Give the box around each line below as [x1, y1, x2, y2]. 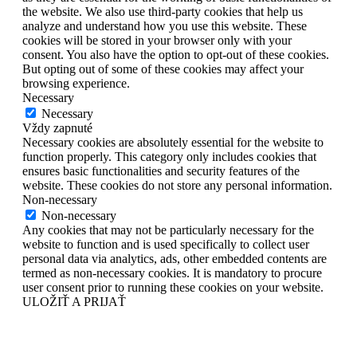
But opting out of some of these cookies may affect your [22, 62, 304, 76]
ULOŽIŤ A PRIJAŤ [22, 295, 126, 309]
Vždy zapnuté [22, 121, 92, 135]
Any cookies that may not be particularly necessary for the [22, 223, 314, 237]
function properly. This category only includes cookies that [22, 150, 316, 164]
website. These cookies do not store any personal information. [22, 178, 332, 193]
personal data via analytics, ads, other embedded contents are [22, 252, 327, 266]
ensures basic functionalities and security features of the [22, 164, 300, 178]
